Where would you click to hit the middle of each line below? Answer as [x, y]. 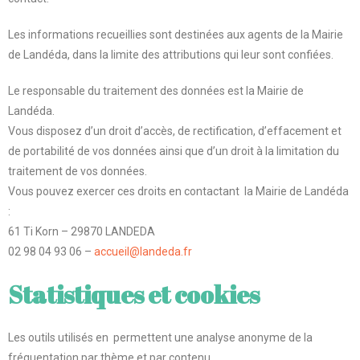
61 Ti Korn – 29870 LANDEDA [82, 231]
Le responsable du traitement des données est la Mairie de [156, 91]
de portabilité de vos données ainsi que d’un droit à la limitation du [174, 151]
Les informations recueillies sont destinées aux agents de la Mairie [176, 35]
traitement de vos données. [78, 171]
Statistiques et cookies [134, 295]
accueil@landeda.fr [143, 252]
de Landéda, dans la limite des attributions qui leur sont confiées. [171, 55]
